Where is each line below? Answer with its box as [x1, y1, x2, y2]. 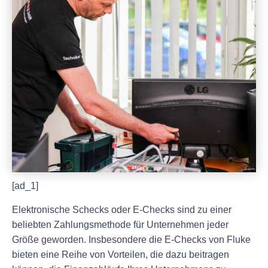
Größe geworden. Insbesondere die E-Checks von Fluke [12, 234, 251, 245]
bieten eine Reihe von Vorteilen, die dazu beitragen [12, 249, 229, 260]
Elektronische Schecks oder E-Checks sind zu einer [12, 204, 232, 215]
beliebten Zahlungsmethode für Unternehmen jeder [12, 219, 229, 230]
